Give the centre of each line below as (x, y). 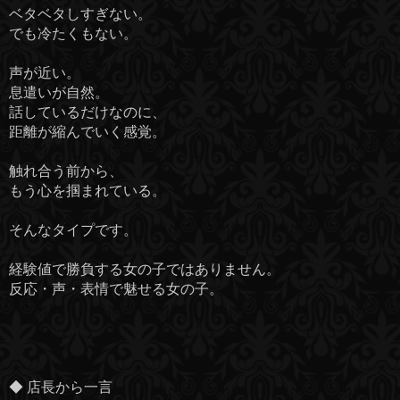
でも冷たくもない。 (73, 34)
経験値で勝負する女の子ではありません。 (145, 270)
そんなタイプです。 (73, 230)
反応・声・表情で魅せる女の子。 (116, 289)
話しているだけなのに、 (87, 112)
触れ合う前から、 (66, 171)
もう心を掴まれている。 (87, 191)
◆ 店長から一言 (61, 387)
